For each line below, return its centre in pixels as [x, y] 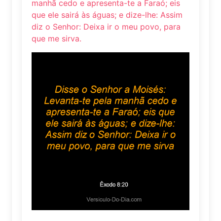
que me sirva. [56, 38]
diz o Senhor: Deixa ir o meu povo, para [106, 26]
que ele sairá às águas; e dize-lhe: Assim [107, 15]
